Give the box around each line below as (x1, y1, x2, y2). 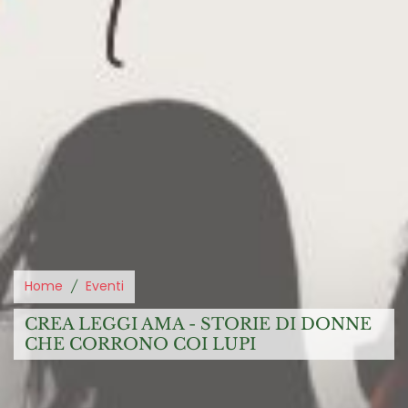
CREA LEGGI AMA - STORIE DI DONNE (25, 313, 372, 334)
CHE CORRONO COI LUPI (25, 333, 256, 354)
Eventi (86, 277, 124, 295)
